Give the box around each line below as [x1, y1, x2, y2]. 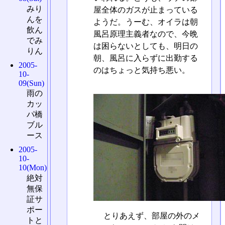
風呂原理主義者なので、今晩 [93, 29, 198, 38]
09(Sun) [19, 78, 45, 87]
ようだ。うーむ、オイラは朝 [93, 17, 198, 26]
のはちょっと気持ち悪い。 [93, 65, 190, 74]
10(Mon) [19, 163, 47, 172]
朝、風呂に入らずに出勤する [93, 53, 198, 62]
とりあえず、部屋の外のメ [101, 211, 200, 220]
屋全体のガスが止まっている [93, 5, 198, 14]
